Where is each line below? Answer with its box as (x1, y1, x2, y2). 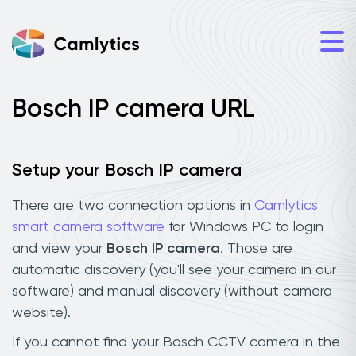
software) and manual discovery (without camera (12, 284, 332, 299)
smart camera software (12, 219, 164, 234)
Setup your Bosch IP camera (12, 162, 242, 180)
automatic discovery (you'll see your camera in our (12, 262, 336, 277)
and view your (12, 241, 106, 256)
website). (12, 305, 71, 320)
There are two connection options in (12, 198, 254, 213)
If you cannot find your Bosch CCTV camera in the (12, 335, 340, 350)
